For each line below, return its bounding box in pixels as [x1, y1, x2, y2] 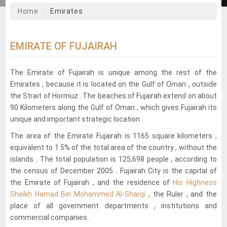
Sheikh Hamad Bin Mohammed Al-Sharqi [10, 190, 146, 198]
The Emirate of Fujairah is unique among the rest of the [10, 68, 217, 77]
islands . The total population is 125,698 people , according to [10, 155, 217, 163]
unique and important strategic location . [10, 115, 143, 123]
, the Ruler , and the [145, 190, 217, 198]
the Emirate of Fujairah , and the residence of [10, 178, 173, 186]
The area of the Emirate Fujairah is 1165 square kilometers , [10, 131, 217, 140]
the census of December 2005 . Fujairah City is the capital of [10, 166, 217, 175]
